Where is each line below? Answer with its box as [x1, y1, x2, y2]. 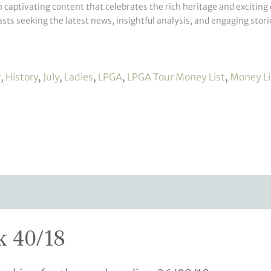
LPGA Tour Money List [126, 70, 225, 83]
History [5, 70, 38, 83]
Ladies [64, 70, 93, 83]
